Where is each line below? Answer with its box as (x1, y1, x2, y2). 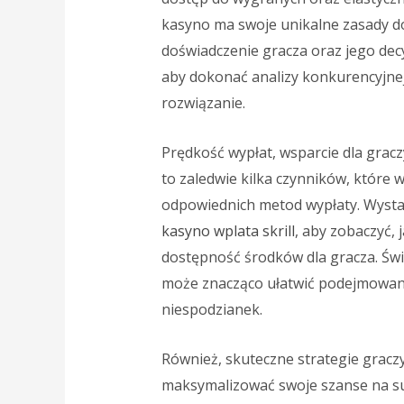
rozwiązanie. (161, 93, 245, 114)
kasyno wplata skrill (161, 221, 295, 242)
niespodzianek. (161, 299, 262, 320)
